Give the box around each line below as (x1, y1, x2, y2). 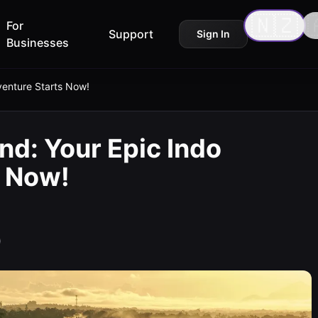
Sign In (196, 28, 230, 40)
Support (108, 27, 153, 41)
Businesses (6, 35, 69, 50)
